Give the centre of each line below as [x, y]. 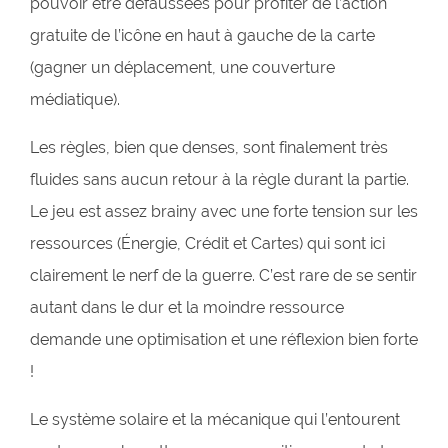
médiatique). [75, 99]
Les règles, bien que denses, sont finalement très [209, 147]
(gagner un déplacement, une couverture [182, 67]
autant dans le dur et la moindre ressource [187, 307]
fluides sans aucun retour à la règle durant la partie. [219, 179]
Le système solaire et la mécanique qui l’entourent [215, 419]
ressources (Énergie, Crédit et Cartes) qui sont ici [207, 243]
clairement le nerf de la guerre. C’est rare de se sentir [223, 275]
